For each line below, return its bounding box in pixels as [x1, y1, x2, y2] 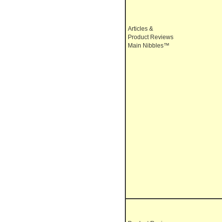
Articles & [128, 25, 153, 32]
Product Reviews [128, 34, 173, 41]
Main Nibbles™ [128, 42, 169, 49]
